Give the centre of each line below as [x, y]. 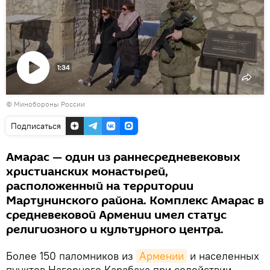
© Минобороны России [46, 104]
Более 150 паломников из [71, 256]
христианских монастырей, [87, 171]
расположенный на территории [100, 186]
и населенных [223, 256]
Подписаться [36, 126]
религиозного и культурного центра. [115, 229]
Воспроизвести [55, 97]
